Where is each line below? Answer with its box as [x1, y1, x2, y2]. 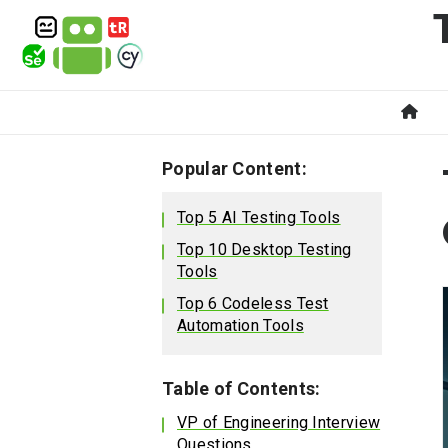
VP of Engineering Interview [177, 413, 381, 432]
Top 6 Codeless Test [177, 294, 329, 313]
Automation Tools [177, 316, 304, 335]
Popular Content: [162, 158, 307, 179]
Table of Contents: [162, 378, 321, 399]
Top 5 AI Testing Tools [177, 208, 341, 227]
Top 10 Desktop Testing [177, 240, 352, 259]
